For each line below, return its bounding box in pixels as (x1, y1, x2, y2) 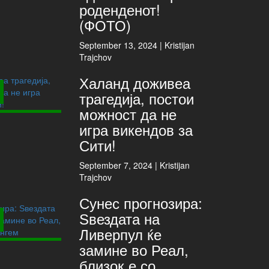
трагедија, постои (79, 88, 195, 109)
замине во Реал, (79, 239, 189, 260)
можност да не (79, 103, 177, 124)
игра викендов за (79, 119, 193, 140)
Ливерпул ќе (79, 223, 162, 244)
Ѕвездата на (79, 208, 160, 229)
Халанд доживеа (79, 72, 191, 93)
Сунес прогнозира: (79, 192, 203, 213)
